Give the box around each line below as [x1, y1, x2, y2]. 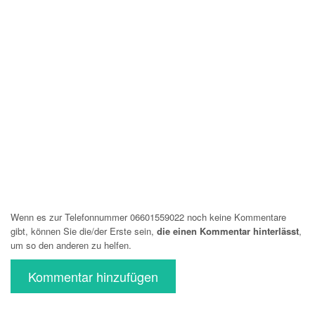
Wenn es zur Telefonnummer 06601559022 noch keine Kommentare [11, 210, 286, 224]
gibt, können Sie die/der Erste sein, [11, 224, 157, 238]
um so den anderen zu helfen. [11, 238, 131, 252]
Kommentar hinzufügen [28, 267, 158, 285]
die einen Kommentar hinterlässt [157, 224, 299, 238]
